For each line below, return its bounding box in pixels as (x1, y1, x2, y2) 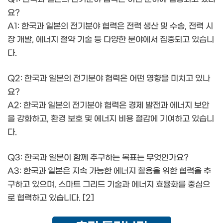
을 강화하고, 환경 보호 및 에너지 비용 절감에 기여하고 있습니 (7, 113, 214, 123)
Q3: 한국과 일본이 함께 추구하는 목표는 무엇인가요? (7, 152, 189, 162)
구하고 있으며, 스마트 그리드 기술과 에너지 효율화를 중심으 (7, 179, 210, 189)
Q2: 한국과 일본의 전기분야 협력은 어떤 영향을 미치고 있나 (7, 73, 210, 83)
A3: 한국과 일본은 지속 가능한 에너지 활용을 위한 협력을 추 (7, 166, 211, 176)
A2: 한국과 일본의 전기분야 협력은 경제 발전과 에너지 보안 (7, 100, 209, 110)
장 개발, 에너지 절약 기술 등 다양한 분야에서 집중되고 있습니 (7, 34, 214, 44)
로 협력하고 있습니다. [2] (7, 193, 94, 203)
